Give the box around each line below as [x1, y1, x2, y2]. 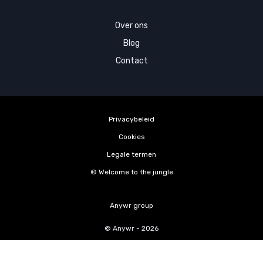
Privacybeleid [109, 115, 154, 123]
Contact [115, 56, 148, 66]
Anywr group [110, 201, 153, 210]
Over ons [115, 21, 148, 31]
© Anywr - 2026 [104, 224, 159, 232]
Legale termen [107, 150, 156, 159]
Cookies [118, 133, 145, 141]
